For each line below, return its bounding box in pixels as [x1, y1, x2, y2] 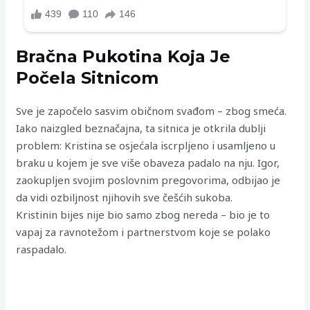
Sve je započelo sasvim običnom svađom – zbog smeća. [16, 103, 287, 118]
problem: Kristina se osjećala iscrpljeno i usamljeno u [16, 138, 276, 152]
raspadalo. [16, 241, 67, 256]
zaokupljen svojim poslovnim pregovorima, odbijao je [16, 172, 281, 187]
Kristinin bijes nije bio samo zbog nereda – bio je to [16, 207, 271, 221]
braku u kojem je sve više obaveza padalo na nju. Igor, [16, 155, 280, 170]
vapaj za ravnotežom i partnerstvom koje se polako [16, 224, 271, 239]
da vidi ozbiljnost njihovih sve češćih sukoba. [16, 190, 233, 204]
